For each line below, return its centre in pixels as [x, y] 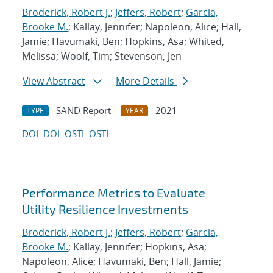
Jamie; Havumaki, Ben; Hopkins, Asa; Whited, [123, 42]
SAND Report [83, 111]
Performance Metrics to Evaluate [114, 193]
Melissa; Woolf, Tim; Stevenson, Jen [102, 56]
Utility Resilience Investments [105, 209]
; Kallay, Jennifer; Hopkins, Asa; [137, 247]
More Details [146, 81]
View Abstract [54, 81]
